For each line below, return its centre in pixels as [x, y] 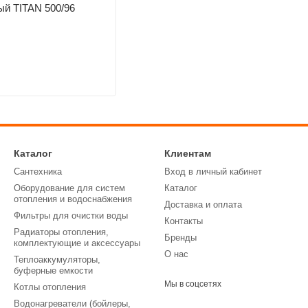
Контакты [184, 221]
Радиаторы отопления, [61, 232]
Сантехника [38, 172]
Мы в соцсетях [193, 284]
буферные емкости [53, 271]
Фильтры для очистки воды [71, 216]
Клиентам [188, 153]
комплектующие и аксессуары [77, 243]
